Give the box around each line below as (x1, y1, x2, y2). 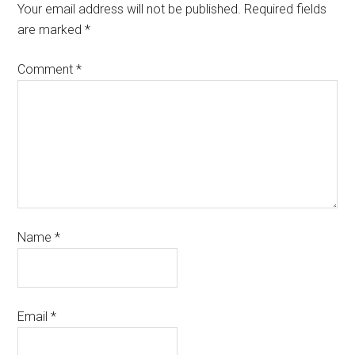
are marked (17, 22, 86, 37)
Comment (17, 62, 77, 77)
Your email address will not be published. (17, 2, 242, 17)
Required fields (244, 2, 327, 17)
